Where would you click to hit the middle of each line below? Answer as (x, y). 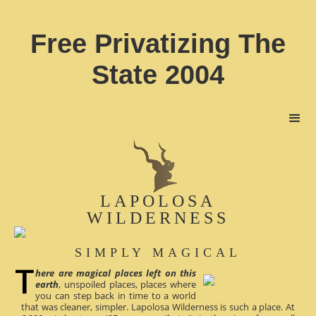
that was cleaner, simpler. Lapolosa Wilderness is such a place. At (158, 306)
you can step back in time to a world (116, 295)
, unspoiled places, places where (127, 284)
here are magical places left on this (116, 273)
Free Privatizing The (158, 44)
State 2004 (158, 75)
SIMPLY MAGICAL (158, 252)
